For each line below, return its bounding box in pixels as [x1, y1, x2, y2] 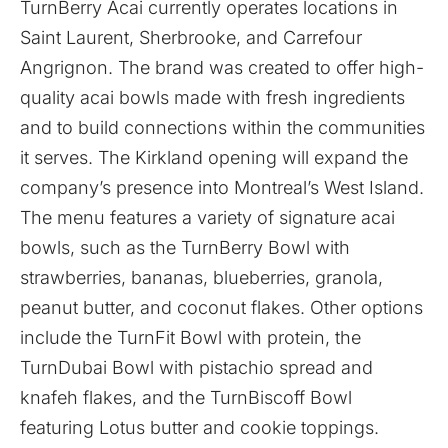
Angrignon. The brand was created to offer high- [20, 57, 424, 78]
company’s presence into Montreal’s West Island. [20, 177, 424, 198]
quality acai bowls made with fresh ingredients [20, 87, 405, 108]
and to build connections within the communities [20, 117, 425, 138]
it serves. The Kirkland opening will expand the [20, 147, 408, 168]
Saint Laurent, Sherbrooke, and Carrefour [20, 27, 362, 48]
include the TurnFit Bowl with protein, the [20, 327, 361, 348]
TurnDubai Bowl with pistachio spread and [20, 357, 373, 378]
